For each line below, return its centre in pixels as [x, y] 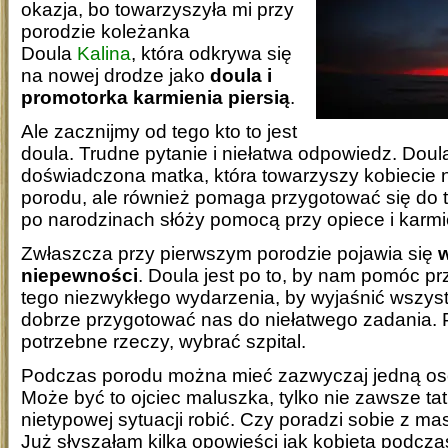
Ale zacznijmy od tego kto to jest [159, 131]
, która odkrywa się [211, 53]
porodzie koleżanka [105, 31]
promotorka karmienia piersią [155, 97]
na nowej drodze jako [115, 75]
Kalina [104, 53]
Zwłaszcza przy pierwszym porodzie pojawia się [229, 253]
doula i [241, 75]
